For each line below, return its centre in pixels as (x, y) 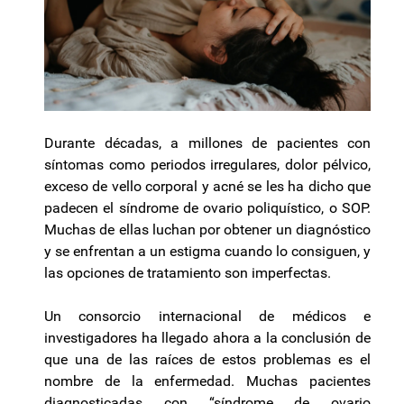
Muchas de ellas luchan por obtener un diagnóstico (207, 230)
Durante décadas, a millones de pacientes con (207, 143)
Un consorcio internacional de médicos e (207, 317)
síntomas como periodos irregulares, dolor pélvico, (207, 165)
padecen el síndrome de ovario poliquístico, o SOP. (207, 208)
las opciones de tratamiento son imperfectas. (188, 273)
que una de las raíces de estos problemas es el (207, 360)
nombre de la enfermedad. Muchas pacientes (207, 381)
